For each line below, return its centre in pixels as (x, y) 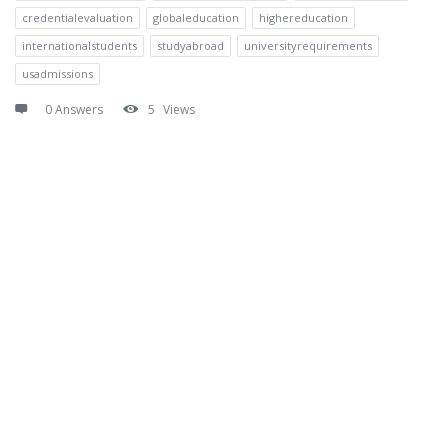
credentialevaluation (77, 17)
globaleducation (196, 17)
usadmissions (57, 73)
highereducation (303, 17)
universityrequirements (308, 45)
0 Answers (74, 109)
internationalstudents (79, 45)
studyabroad (190, 45)
